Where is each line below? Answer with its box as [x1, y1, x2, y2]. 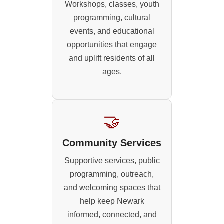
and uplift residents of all [69, 54, 155, 63]
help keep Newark [79, 197, 144, 206]
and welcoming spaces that [63, 183, 160, 192]
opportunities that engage [67, 40, 157, 49]
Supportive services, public [64, 156, 160, 165]
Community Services [62, 137, 161, 149]
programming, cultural [73, 13, 150, 22]
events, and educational [69, 27, 154, 36]
